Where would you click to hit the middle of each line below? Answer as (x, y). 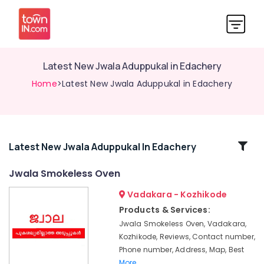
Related (40, 146)
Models (22, 218)
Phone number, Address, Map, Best (181, 250)
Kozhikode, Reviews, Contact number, (187, 237)
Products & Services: (164, 210)
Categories (40, 160)
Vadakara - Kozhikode (176, 194)
